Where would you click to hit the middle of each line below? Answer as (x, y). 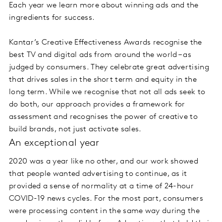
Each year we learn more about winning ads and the (104, 6)
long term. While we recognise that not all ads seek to (107, 92)
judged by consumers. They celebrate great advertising (109, 68)
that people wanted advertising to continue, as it (98, 174)
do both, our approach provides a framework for (97, 105)
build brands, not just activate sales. (75, 130)
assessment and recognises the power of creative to (103, 117)
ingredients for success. (52, 18)
